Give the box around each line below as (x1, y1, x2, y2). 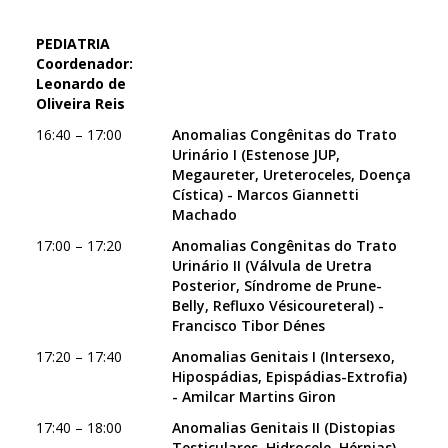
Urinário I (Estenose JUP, (172, 145, 340, 164)
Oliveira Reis (36, 94, 125, 113)
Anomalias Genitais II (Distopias (172, 418, 395, 437)
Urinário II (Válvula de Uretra (172, 256, 372, 275)
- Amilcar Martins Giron (172, 387, 336, 406)
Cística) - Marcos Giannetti (172, 185, 359, 204)
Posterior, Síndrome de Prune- (172, 276, 382, 295)
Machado (172, 205, 237, 224)
